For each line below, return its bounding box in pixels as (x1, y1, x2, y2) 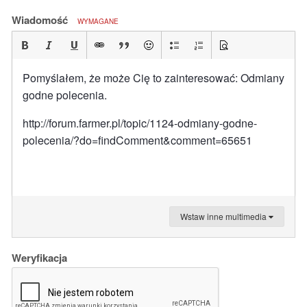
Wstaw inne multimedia (180, 210, 269, 222)
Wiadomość (12, 12, 71, 27)
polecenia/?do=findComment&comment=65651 (23, 132, 252, 148)
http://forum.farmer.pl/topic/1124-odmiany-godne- (23, 115, 257, 131)
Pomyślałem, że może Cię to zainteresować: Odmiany (23, 70, 284, 86)
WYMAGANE (77, 16, 119, 26)
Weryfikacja (12, 250, 67, 265)
